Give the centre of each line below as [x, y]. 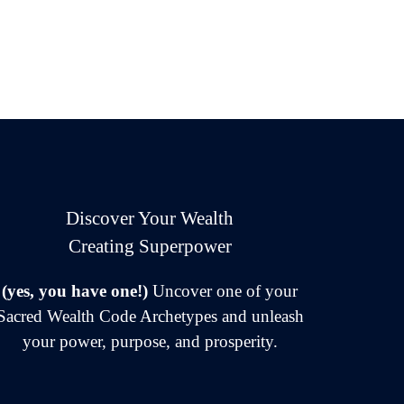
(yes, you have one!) [75, 290]
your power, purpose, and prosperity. [150, 341]
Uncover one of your [223, 290]
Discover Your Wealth [150, 218]
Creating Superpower [150, 246]
